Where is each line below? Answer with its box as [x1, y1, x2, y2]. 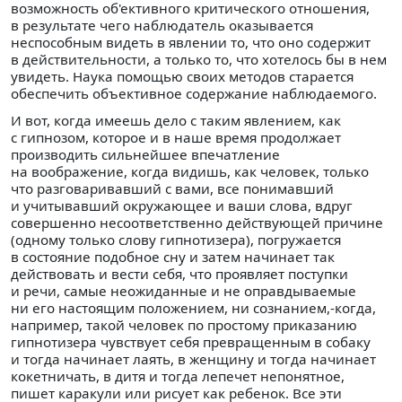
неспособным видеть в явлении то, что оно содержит [11, 32, 371, 51]
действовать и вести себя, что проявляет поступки [11, 265, 348, 284]
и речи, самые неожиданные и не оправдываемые [11, 282, 356, 301]
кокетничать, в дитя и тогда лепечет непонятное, [11, 367, 345, 386]
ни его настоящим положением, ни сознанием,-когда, [11, 299, 376, 318]
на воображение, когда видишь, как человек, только [11, 162, 369, 181]
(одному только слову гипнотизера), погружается [11, 231, 341, 249]
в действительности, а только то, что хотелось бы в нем [11, 49, 387, 68]
